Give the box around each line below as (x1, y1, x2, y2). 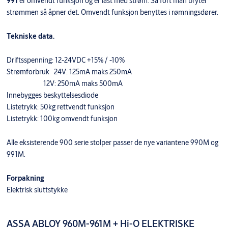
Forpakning (6, 174, 44, 183)
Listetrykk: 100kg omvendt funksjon (6, 114, 118, 124)
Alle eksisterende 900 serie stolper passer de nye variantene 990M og (6, 138, 218, 148)
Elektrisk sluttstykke (6, 185, 68, 195)
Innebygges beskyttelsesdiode (6, 91, 98, 100)
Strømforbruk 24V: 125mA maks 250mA (6, 67, 132, 77)
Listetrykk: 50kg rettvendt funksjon (6, 102, 115, 112)
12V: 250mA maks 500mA (6, 79, 123, 89)
